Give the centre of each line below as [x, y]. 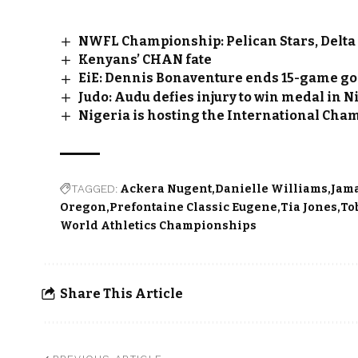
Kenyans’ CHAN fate [145, 60]
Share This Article [121, 293]
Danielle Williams [272, 189]
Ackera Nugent [166, 189]
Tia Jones [309, 208]
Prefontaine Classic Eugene [194, 208]
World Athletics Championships [159, 226]
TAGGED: [95, 189]
